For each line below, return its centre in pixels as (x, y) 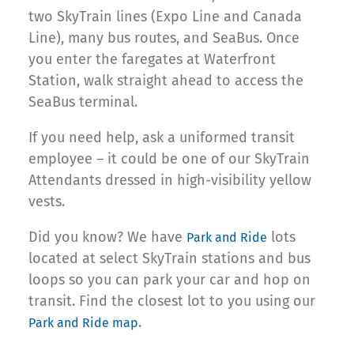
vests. (47, 202)
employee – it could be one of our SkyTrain (169, 159)
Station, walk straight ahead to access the (166, 81)
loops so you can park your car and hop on (169, 280)
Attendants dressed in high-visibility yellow (170, 181)
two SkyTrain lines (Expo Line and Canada (165, 17)
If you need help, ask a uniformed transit (162, 138)
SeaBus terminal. (83, 102)
